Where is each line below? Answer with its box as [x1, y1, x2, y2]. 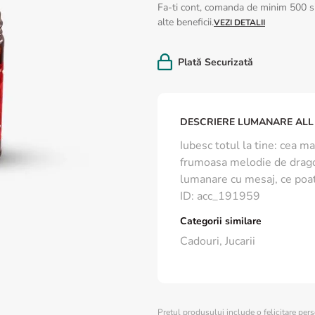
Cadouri [180, 233, 219, 249]
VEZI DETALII [214, 17, 265, 28]
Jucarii [225, 233, 255, 249]
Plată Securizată [178, 55, 253, 69]
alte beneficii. [157, 15, 214, 29]
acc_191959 [197, 188, 260, 204]
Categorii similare [180, 214, 262, 228]
